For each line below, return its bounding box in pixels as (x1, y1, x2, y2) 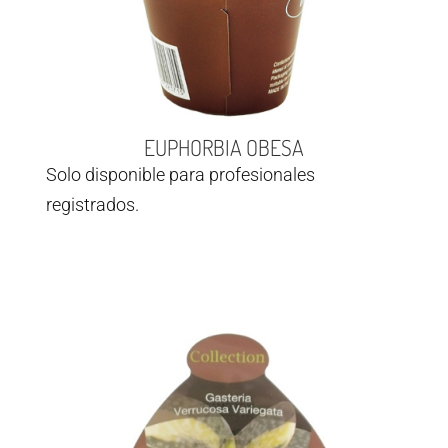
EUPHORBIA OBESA (144, 133, 304, 162)
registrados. (46, 194, 139, 216)
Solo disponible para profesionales (46, 164, 315, 186)
